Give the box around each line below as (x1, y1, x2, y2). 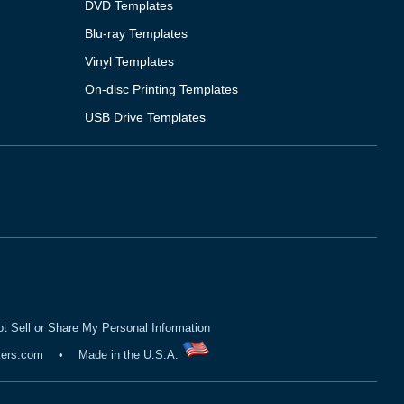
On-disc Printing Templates (85, 82, 239, 96)
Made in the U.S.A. (78, 348, 182, 363)
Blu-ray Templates (85, 26, 188, 41)
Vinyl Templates (85, 54, 175, 69)
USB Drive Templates (85, 110, 207, 124)
